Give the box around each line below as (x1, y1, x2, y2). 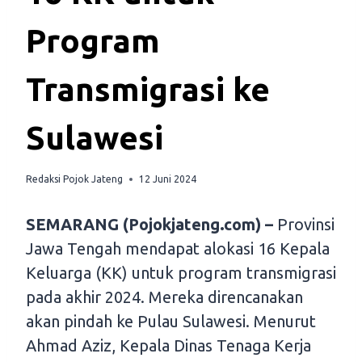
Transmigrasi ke (26, 71, 270, 108)
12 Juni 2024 (139, 174, 196, 185)
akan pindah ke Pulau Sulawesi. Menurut (26, 312, 316, 331)
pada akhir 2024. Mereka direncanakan (26, 288, 303, 307)
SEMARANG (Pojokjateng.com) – (26, 215, 273, 234)
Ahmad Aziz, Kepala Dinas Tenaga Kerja (26, 336, 311, 356)
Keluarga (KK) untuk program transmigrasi (26, 263, 336, 283)
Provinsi (273, 215, 335, 234)
